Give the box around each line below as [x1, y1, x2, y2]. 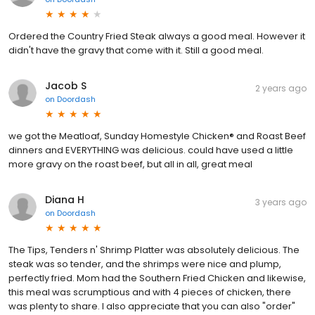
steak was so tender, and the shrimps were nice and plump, [8, 257, 281, 271]
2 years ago [255, 82, 307, 94]
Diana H [45, 192, 84, 207]
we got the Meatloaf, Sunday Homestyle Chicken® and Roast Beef [8, 129, 306, 143]
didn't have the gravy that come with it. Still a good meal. [8, 43, 264, 57]
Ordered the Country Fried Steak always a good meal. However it [8, 29, 305, 43]
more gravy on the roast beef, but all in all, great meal [8, 157, 252, 171]
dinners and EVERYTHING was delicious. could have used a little [8, 143, 293, 157]
